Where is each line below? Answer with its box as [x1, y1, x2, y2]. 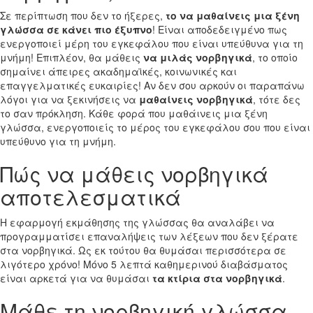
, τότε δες [253, 92, 300, 106]
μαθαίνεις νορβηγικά [139, 92, 253, 106]
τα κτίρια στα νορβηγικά [152, 270, 282, 285]
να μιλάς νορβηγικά [143, 50, 252, 64]
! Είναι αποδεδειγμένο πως [152, 22, 287, 36]
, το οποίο [252, 50, 298, 64]
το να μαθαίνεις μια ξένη [166, 8, 300, 22]
